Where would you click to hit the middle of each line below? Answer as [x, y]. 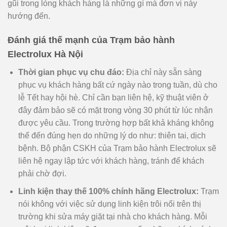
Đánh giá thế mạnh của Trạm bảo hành [91, 40]
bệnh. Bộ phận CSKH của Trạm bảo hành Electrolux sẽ [117, 148]
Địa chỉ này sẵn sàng [163, 72]
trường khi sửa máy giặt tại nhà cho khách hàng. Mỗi [112, 216]
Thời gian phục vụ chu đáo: [71, 72]
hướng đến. [29, 16]
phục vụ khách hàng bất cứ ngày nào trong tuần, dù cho [118, 85]
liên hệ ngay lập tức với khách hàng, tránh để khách [111, 161]
